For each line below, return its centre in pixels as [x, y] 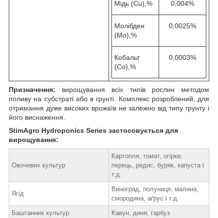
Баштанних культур [40, 213]
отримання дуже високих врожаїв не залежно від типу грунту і [109, 108]
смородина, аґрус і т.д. [145, 199]
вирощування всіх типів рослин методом [132, 90]
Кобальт [127, 58]
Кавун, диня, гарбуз [141, 213]
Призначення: [32, 90]
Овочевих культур [38, 165]
